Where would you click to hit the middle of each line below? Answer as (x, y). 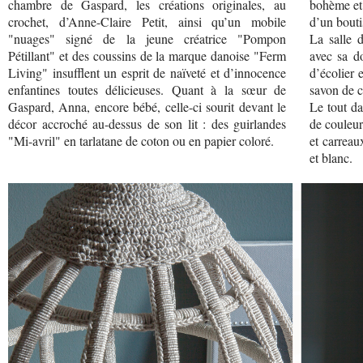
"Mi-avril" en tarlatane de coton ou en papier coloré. (141, 141)
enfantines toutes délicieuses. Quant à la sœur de (147, 90)
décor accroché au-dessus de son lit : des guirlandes (147, 124)
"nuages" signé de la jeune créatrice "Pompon (147, 39)
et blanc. (331, 158)
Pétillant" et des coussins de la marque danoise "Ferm (147, 56)
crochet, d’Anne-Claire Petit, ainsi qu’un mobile (147, 22)
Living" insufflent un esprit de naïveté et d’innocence (147, 73)
